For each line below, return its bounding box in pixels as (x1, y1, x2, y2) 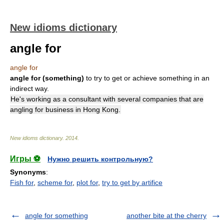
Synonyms (10, 168, 46, 176)
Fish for (10, 178, 33, 186)
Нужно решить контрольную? (47, 155, 153, 163)
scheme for (37, 178, 72, 186)
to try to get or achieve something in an (86, 74, 209, 82)
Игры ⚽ (10, 154, 40, 163)
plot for (76, 178, 98, 186)
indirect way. (10, 84, 49, 92)
